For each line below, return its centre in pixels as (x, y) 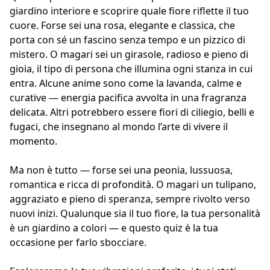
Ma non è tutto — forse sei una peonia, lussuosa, (121, 170)
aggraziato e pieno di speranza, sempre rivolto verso (130, 199)
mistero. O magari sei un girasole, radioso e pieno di (129, 55)
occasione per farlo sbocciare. (78, 243)
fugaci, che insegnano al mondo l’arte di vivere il (119, 127)
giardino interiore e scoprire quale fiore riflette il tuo (129, 11)
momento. (33, 141)
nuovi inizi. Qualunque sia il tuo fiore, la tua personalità (135, 214)
